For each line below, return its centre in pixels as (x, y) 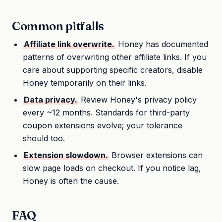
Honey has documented (162, 44)
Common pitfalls (58, 26)
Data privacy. (51, 99)
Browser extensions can (156, 155)
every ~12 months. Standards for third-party (107, 112)
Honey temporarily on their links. (85, 83)
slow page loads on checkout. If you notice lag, (112, 168)
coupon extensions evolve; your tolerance (103, 125)
